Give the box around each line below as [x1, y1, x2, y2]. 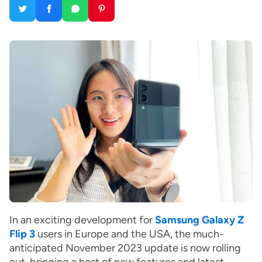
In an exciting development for [9, 213, 155, 227]
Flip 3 [9, 227, 35, 241]
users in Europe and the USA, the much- [35, 227, 224, 241]
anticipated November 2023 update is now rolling [9, 242, 241, 255]
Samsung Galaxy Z [155, 213, 244, 227]
